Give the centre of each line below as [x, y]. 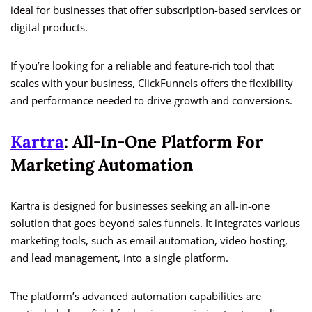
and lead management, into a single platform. [119, 258]
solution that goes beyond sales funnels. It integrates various [155, 223]
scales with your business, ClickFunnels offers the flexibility [152, 83]
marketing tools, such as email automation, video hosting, [149, 241]
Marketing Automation [102, 165]
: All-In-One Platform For [164, 142]
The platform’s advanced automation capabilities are [136, 296]
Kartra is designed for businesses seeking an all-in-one [140, 206]
